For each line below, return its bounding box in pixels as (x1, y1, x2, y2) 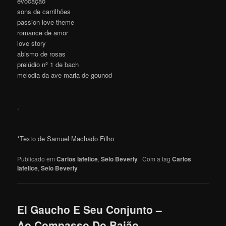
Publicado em (17, 154, 55, 163)
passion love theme (17, 17, 75, 27)
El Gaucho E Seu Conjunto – (17, 202, 162, 217)
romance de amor (17, 27, 69, 37)
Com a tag (142, 154, 173, 163)
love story (17, 38, 46, 48)
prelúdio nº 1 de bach (17, 59, 79, 69)
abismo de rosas (17, 48, 66, 59)
